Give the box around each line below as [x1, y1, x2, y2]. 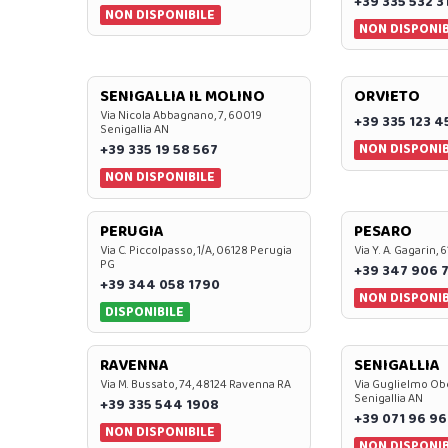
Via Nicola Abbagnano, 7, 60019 [100, 106, 262, 126]
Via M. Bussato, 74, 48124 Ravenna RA [100, 374, 291, 394]
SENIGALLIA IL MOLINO [100, 84, 265, 110]
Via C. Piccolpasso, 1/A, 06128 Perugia [100, 240, 292, 260]
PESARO [353, 218, 412, 244]
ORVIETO [353, 84, 420, 110]
